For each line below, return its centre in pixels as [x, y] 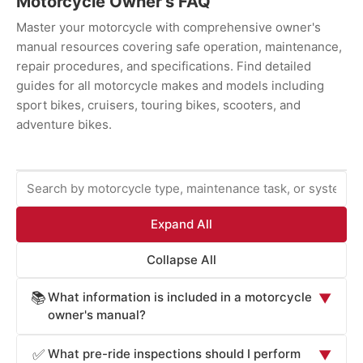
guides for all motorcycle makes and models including [170, 86]
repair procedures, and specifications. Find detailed [164, 66]
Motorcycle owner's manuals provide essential [150, 343]
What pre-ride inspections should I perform [174, 353]
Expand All [181, 224]
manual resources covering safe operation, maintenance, [179, 47]
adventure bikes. [64, 125]
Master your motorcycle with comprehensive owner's [169, 28]
